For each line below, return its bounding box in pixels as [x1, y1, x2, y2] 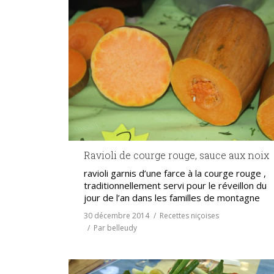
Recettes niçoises [160, 210, 219, 221]
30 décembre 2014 [84, 210, 149, 221]
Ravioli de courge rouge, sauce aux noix [84, 149, 269, 162]
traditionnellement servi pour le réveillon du [84, 179, 267, 192]
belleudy [107, 223, 137, 234]
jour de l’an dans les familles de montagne [84, 191, 260, 204]
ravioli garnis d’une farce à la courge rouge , [84, 167, 266, 180]
